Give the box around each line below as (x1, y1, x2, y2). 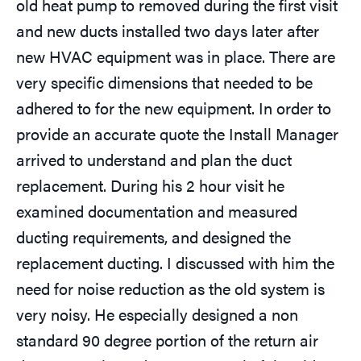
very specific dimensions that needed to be (16, 70, 313, 94)
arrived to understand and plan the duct (16, 147, 292, 172)
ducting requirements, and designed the (16, 225, 291, 249)
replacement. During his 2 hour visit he (16, 173, 284, 197)
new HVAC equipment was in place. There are (16, 44, 335, 68)
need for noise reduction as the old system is (16, 276, 325, 301)
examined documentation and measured (16, 199, 297, 223)
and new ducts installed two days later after (16, 19, 319, 43)
